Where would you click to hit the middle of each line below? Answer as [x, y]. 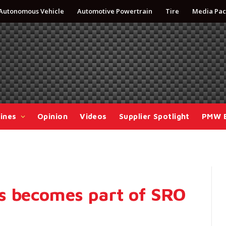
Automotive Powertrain [115, 11]
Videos [93, 116]
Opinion [52, 116]
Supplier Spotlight [154, 116]
